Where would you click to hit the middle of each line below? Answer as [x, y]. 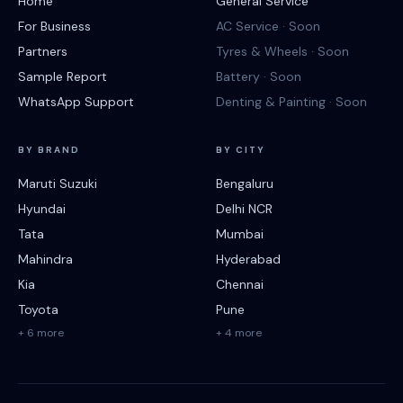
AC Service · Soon [268, 26]
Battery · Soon [259, 76]
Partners [43, 51]
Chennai [240, 284]
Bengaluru [245, 184]
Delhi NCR [244, 209]
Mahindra [45, 259]
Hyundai [42, 209]
